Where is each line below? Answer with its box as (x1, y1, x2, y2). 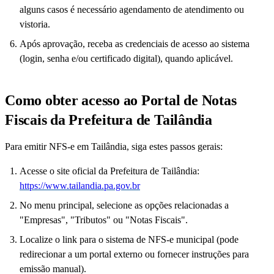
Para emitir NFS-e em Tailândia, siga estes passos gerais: (5, 141, 223, 152)
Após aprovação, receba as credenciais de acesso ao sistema (20, 39, 250, 50)
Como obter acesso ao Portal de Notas (5, 92, 237, 109)
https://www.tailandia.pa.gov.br (20, 180, 140, 191)
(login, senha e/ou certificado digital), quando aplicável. (20, 53, 233, 64)
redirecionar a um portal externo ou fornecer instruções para (20, 249, 249, 260)
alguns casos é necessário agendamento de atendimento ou (20, 4, 244, 15)
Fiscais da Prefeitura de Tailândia (5, 112, 212, 128)
